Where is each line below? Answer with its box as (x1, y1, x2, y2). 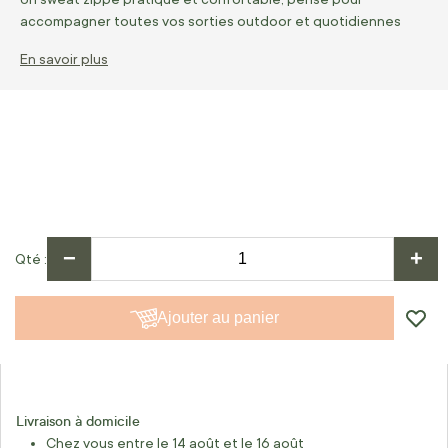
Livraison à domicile (16, 411, 140, 430)
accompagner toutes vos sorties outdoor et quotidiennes (20, 13, 401, 29)
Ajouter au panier (157, 309, 279, 326)
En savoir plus (20, 51, 108, 67)
